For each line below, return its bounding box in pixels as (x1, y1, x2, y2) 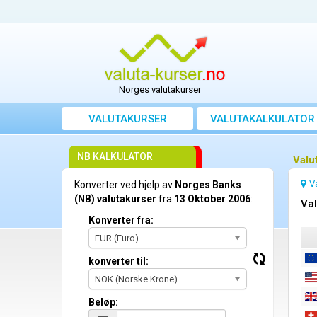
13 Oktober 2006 (174, 193, 250, 205)
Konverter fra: (88, 214, 154, 226)
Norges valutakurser (118, 84, 201, 96)
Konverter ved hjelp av (74, 179, 175, 191)
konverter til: (88, 255, 149, 267)
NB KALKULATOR (77, 151, 153, 163)
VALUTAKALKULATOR (210, 113, 315, 126)
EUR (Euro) (95, 233, 139, 244)
